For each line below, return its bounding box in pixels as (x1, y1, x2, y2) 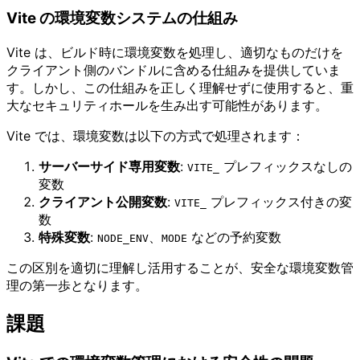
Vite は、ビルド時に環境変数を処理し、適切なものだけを (6, 43, 343, 60)
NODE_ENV (97, 231, 149, 244)
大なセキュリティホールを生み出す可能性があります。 (6, 96, 328, 113)
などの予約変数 (187, 228, 281, 245)
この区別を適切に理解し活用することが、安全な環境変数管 (6, 259, 354, 276)
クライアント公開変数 (39, 193, 167, 210)
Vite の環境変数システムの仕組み (6, 9, 238, 28)
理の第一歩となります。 (6, 276, 148, 293)
